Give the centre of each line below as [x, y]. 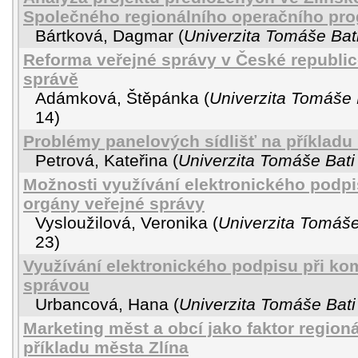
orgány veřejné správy [114, 203]
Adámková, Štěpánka [117, 98]
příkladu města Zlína [106, 347]
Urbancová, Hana [102, 304]
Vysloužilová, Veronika [121, 223]
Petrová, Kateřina [101, 160]
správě [51, 79]
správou [56, 285]
